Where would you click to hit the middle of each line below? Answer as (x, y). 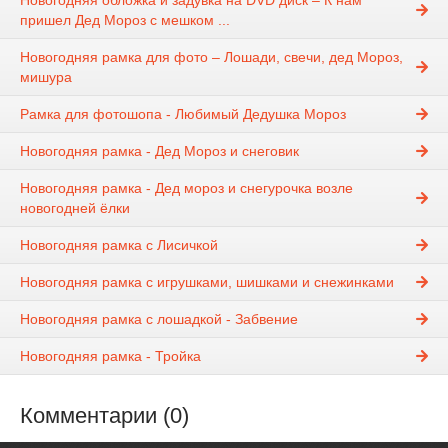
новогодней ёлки (75, 208)
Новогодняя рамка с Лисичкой (119, 245)
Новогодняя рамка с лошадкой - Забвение (159, 319)
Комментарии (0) (104, 416)
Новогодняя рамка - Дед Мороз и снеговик (159, 151)
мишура (46, 77)
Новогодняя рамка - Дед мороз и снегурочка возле (186, 188)
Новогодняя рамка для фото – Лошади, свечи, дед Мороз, (211, 57)
